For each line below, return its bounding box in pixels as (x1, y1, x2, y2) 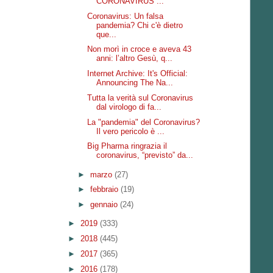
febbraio (90, 185, 121, 194)
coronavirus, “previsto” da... (96, 151, 194, 160)
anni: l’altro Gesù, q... (96, 54, 173, 63)
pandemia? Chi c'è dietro (96, 20, 183, 30)
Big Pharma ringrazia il (87, 141, 168, 151)
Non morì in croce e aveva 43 (87, 44, 192, 54)
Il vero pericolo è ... (96, 126, 165, 136)
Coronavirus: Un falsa (87, 11, 164, 21)
